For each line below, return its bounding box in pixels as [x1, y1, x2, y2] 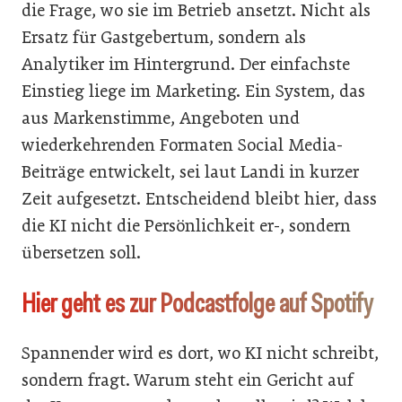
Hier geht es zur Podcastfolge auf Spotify [22, 285, 372, 320]
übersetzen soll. [22, 241, 141, 263]
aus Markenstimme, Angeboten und [22, 107, 300, 128]
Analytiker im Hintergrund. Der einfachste [22, 53, 350, 74]
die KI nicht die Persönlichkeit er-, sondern [22, 214, 351, 236]
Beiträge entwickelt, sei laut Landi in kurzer [22, 161, 359, 182]
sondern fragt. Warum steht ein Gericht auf [22, 369, 354, 390]
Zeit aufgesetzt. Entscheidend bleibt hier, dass [22, 188, 377, 209]
